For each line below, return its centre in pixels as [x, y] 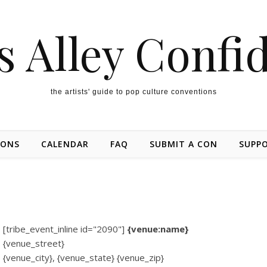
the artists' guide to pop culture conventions [133, 92]
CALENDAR [65, 144]
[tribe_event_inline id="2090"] [65, 229]
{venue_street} [33, 243]
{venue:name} [158, 229]
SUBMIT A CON [184, 144]
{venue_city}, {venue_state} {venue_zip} [83, 257]
